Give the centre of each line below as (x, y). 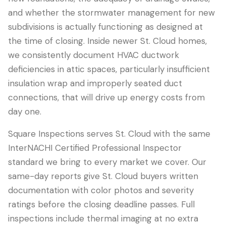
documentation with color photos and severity (101, 190)
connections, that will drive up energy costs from (106, 97)
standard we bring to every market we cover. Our (107, 162)
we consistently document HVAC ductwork (94, 55)
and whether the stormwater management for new (111, 13)
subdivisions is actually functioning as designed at (105, 27)
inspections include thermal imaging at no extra (103, 218)
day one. (25, 111)
